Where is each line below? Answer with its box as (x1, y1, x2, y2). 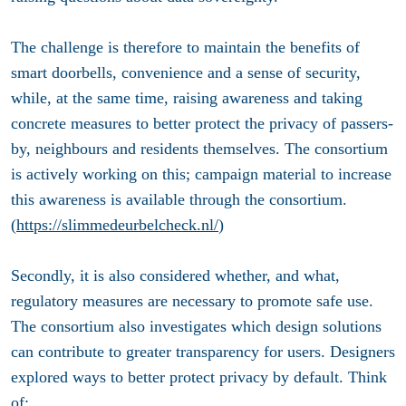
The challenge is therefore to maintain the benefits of (11, 38, 360, 57)
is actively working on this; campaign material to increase (11, 165, 391, 184)
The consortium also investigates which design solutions (11, 317, 382, 336)
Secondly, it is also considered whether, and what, (11, 266, 340, 285)
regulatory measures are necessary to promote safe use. (11, 292, 373, 311)
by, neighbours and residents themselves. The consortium (11, 140, 388, 159)
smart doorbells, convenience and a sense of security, (11, 63, 361, 82)
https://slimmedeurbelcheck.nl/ (16, 216, 218, 235)
